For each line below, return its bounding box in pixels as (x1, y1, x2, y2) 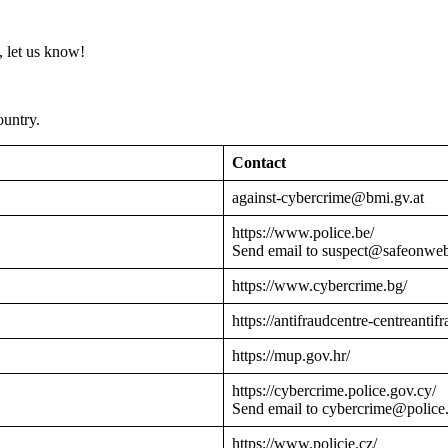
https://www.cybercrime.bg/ (232, 277, 407, 295)
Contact (232, 154, 286, 172)
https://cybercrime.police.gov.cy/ (232, 382, 436, 400)
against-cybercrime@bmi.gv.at (232, 189, 424, 207)
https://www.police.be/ (232, 224, 374, 242)
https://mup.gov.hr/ (232, 347, 350, 365)
